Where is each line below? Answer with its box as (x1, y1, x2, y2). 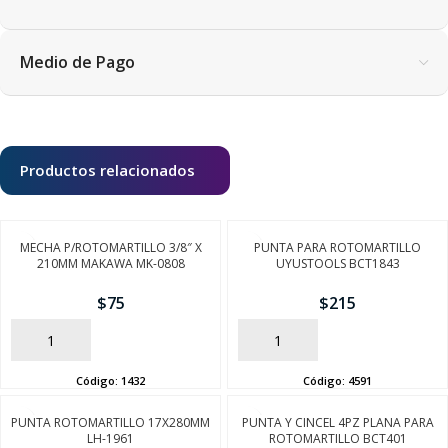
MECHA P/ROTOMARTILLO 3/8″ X (19, 239, 202, 257)
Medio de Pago (20, 51, 135, 74)
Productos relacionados (20, 160, 195, 181)
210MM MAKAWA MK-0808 (36, 255, 185, 273)
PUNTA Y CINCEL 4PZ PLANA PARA (241, 413, 434, 431)
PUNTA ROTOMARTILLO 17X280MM (11, 413, 210, 431)
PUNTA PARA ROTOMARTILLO (254, 239, 421, 257)
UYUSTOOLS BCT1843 (275, 255, 400, 273)
